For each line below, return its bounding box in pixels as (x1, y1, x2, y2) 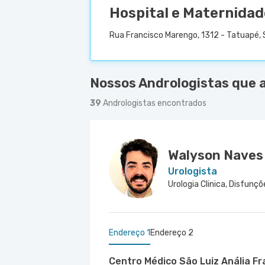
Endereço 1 (109, 228, 150, 238)
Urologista (168, 166, 217, 177)
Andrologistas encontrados (103, 98, 206, 108)
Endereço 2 (150, 228, 193, 238)
